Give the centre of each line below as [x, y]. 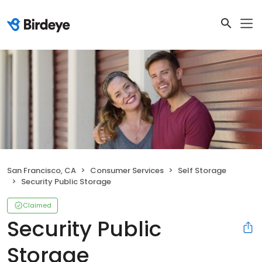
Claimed [37, 206]
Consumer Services [127, 171]
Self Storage [202, 171]
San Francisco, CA [42, 171]
